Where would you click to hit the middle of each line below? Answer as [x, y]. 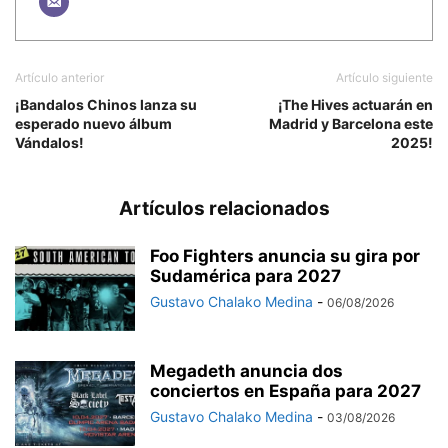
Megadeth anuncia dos [246, 370]
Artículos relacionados [224, 208]
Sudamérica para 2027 [245, 275]
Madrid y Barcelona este [351, 123]
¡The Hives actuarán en [355, 104]
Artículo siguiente [384, 77]
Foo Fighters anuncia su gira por [285, 255]
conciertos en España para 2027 [285, 390]
